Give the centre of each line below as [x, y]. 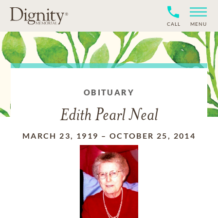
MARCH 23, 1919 [60, 136]
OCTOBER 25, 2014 [153, 136]
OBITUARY [109, 92]
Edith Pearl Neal [109, 116]
